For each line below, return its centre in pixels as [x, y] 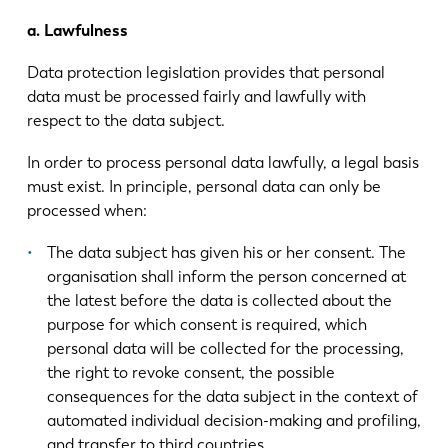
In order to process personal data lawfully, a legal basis [222, 162]
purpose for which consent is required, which [206, 324]
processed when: [86, 210]
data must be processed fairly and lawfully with [196, 97]
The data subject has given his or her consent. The [226, 252]
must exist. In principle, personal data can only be [203, 186]
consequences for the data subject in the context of [232, 396]
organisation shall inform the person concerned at [226, 276]
